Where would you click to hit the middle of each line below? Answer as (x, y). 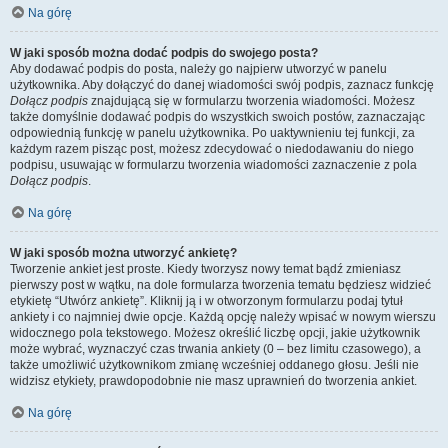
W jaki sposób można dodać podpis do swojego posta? (164, 53)
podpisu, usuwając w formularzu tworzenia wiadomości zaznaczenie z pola (213, 165)
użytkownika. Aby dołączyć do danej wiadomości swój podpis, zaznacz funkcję (222, 85)
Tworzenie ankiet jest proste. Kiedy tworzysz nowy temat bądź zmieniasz (205, 269)
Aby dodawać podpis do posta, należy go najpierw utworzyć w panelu (198, 69)
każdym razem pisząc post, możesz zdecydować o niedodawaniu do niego (212, 149)
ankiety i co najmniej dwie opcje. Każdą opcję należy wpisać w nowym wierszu (223, 317)
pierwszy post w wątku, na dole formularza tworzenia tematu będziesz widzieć (220, 285)
